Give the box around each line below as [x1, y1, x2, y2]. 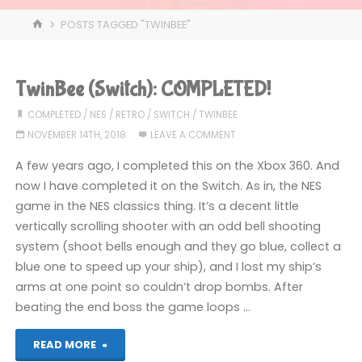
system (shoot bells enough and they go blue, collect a [15, 238, 342, 255]
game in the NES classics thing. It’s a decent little [15, 197, 300, 214]
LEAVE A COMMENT [149, 128, 236, 141]
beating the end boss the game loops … [15, 298, 251, 315]
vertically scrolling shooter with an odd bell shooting [15, 217, 322, 234]
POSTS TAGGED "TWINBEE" [61, 17, 192, 33]
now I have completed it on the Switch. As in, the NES [15, 177, 322, 194]
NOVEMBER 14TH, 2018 [27, 128, 126, 141]
